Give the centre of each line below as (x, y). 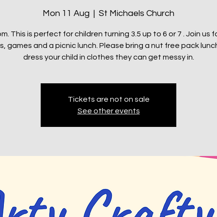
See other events (108, 111)
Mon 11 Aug (66, 13)
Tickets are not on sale (108, 99)
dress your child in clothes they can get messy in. (108, 57)
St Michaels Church (137, 13)
